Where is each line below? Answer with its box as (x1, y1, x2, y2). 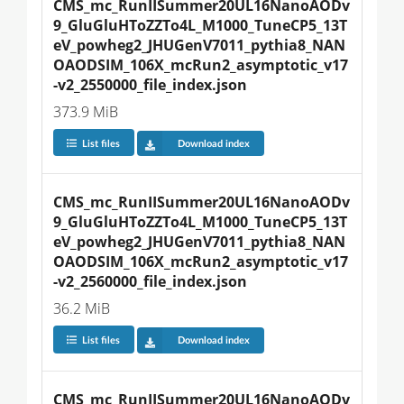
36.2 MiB (53, 298, 110, 319)
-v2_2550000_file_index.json (53, 75, 247, 96)
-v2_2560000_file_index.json (53, 271, 247, 292)
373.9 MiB (53, 102, 118, 123)
